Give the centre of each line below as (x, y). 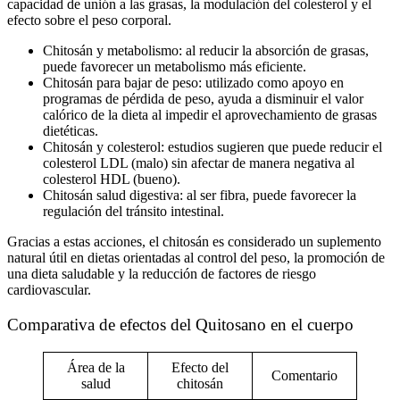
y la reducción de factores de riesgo (215, 274)
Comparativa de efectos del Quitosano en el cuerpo (180, 325)
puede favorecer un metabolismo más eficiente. (175, 67)
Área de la (96, 367)
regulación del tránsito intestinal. (133, 212)
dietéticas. (71, 131)
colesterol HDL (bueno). (112, 179)
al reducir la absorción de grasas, (275, 51)
